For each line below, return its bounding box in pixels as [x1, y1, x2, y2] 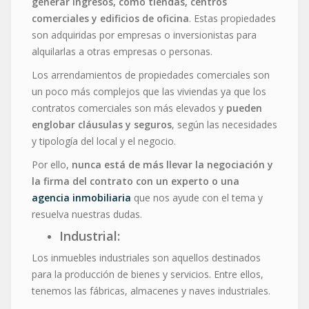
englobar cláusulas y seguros [32, 117, 172, 131]
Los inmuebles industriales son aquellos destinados [32, 250, 261, 264]
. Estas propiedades [189, 11, 276, 25]
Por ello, [32, 157, 72, 171]
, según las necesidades [172, 117, 277, 131]
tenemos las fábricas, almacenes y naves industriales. [32, 283, 270, 297]
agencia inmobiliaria [32, 190, 131, 204]
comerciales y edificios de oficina [32, 11, 189, 25]
